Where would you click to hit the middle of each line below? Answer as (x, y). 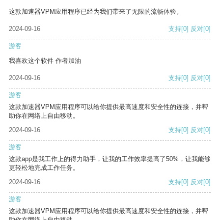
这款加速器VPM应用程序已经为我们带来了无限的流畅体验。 (96, 12)
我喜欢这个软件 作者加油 (45, 61)
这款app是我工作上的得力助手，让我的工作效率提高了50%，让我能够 (110, 159)
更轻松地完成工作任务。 (44, 168)
